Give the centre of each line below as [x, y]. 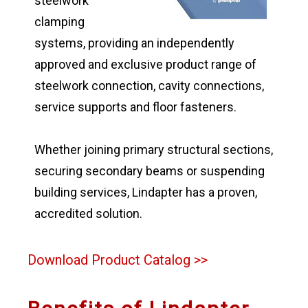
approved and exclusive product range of [145, 64]
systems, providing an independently [134, 43]
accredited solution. [88, 213]
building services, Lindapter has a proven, [145, 192]
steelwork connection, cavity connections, [149, 85]
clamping [59, 21]
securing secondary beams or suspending [149, 170]
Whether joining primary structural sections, [153, 149]
